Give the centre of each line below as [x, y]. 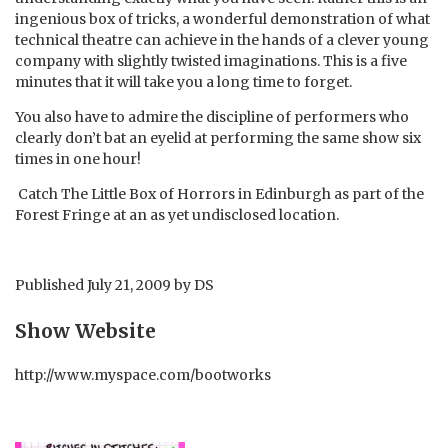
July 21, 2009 [129, 285]
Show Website [85, 330]
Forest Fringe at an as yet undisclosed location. [177, 215]
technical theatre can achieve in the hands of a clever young [222, 40]
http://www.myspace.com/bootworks [143, 375]
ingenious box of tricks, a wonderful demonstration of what [222, 19]
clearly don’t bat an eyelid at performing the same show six [218, 138]
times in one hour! [78, 159]
